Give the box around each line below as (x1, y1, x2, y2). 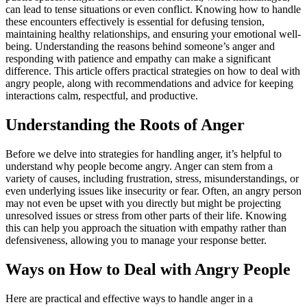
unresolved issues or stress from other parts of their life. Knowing (5, 210, 286, 222)
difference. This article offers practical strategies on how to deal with (5, 65, 300, 77)
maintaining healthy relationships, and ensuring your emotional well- (5, 28, 301, 40)
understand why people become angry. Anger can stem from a (5, 160, 273, 173)
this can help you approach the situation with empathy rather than (5, 222, 286, 234)
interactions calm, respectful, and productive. (5, 90, 198, 102)
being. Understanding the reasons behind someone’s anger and (5, 40, 275, 53)
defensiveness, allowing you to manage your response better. (5, 234, 269, 247)
